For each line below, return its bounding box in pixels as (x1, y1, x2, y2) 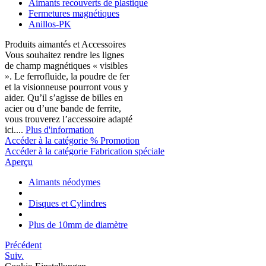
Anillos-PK (28, 19, 71, 29)
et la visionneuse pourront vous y (5, 82, 128, 92)
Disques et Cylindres (28, 198, 106, 208)
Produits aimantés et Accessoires (5, 39, 126, 49)
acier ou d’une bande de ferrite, (5, 103, 121, 113)
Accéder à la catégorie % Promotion (5, 135, 140, 145)
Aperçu (5, 157, 33, 167)
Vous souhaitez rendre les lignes (5, 50, 124, 60)
